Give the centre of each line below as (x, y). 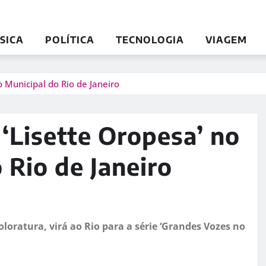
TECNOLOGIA (150, 39)
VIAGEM (226, 39)
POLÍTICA (70, 39)
